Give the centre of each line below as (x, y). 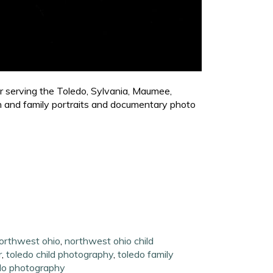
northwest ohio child (109, 240)
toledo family (146, 254)
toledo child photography (60, 254)
